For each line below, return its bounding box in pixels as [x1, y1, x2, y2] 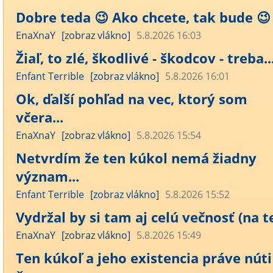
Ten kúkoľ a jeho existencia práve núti [16, 249, 272, 267]
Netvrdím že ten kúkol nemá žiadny [16, 149, 257, 167]
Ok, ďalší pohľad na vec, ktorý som [16, 90, 247, 108]
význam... [16, 167, 79, 185]
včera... [16, 108, 63, 126]
